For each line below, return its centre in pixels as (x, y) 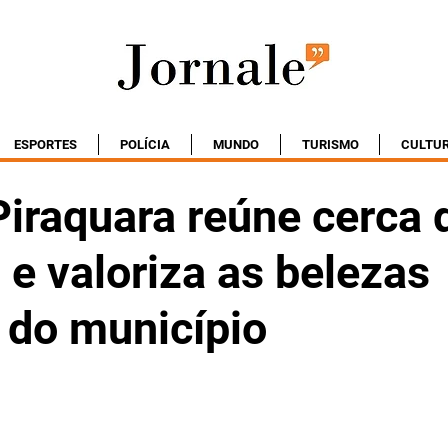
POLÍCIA (145, 144)
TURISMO (330, 144)
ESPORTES (45, 144)
